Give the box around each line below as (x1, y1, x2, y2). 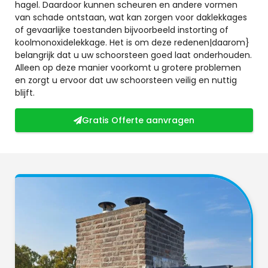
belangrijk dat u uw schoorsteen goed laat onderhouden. (15, 49, 252, 62)
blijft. (15, 87, 35, 99)
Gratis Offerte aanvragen (82, 114, 194, 126)
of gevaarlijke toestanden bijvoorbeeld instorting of (15, 24, 229, 36)
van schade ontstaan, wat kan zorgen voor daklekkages (15, 11, 247, 24)
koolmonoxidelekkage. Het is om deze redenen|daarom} (15, 36, 249, 49)
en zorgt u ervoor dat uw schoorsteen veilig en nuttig (15, 74, 237, 87)
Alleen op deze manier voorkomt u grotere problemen (15, 62, 241, 74)
